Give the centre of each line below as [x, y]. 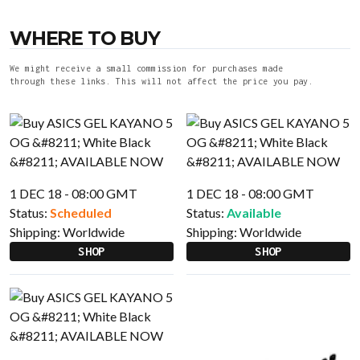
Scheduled [81, 213]
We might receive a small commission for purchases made [147, 68]
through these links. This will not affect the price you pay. [162, 81]
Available [254, 213]
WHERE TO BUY [85, 38]
